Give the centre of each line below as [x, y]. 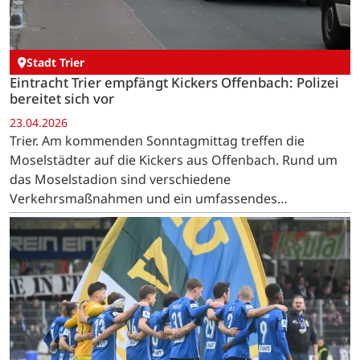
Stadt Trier [55, 63]
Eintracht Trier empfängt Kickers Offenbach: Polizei [174, 83]
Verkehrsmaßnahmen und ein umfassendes [143, 198]
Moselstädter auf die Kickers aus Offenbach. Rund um [174, 160]
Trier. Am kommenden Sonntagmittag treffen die [157, 140]
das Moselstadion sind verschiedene [120, 179]
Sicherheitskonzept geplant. [95, 217]
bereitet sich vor [62, 99]
